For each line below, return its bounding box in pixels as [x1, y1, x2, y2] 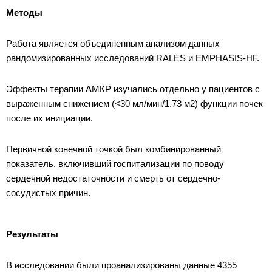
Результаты [6, 229, 58, 240]
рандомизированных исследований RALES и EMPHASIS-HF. [6, 53, 262, 64]
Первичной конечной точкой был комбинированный [6, 144, 221, 155]
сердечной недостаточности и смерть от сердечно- [6, 173, 220, 184]
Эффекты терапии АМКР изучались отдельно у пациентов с [6, 84, 260, 95]
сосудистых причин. [6, 188, 90, 199]
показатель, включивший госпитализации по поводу [6, 158, 224, 169]
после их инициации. [6, 113, 93, 124]
